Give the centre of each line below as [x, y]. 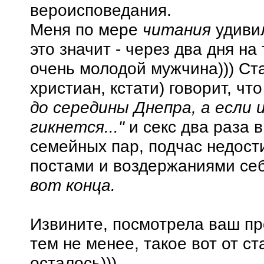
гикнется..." [77, 126]
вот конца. [73, 185]
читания [177, 29]
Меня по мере [86, 29]
